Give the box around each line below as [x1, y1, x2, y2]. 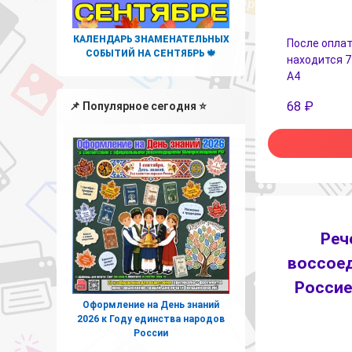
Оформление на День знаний [82, 299, 219, 310]
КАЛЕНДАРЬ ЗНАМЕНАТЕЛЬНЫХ [72, 33, 229, 45]
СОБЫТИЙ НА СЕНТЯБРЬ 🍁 [86, 47, 216, 59]
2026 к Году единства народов [77, 313, 225, 324]
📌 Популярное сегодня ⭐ [69, 99, 207, 112]
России [134, 327, 168, 339]
